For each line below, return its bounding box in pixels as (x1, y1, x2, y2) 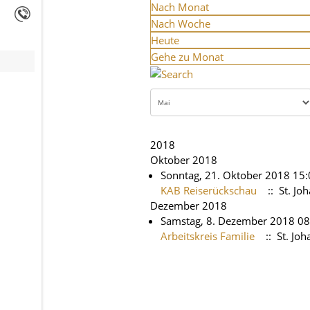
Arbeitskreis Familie (161, 228, 255, 243)
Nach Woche (151, 17, 210, 30)
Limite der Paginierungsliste (149, 256, 282, 271)
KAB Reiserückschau (161, 183, 257, 197)
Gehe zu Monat (151, 50, 224, 64)
